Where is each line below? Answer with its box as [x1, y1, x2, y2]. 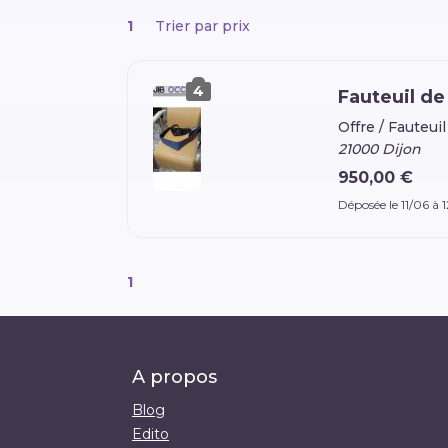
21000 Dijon [338, 140, 421, 159]
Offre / [338, 118, 388, 137]
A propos [132, 366, 217, 389]
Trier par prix [155, 17, 250, 36]
